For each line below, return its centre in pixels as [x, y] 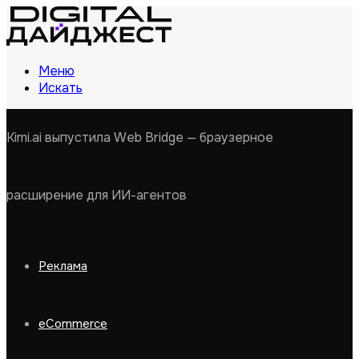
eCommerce [73, 324]
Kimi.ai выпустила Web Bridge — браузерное [140, 137]
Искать [61, 88]
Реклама [63, 266]
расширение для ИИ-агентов [97, 195]
